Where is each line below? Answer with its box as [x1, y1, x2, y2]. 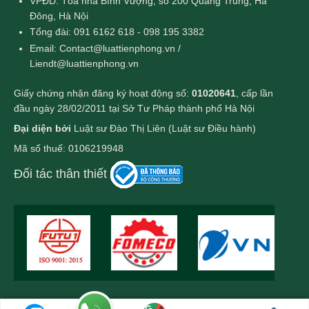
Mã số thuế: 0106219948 [14, 143, 123, 154]
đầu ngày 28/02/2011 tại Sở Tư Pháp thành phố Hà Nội [14, 103, 255, 114]
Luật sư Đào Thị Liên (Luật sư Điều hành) [71, 123, 256, 134]
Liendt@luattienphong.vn [30, 57, 139, 69]
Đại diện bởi [14, 123, 71, 134]
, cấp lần [236, 88, 273, 99]
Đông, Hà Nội [30, 10, 89, 22]
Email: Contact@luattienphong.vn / [30, 42, 181, 54]
